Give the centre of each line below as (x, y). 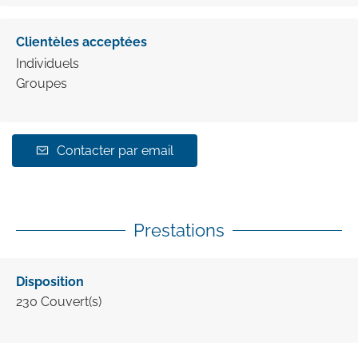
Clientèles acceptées (82, 42)
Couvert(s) (71, 301)
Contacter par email (115, 150)
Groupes (42, 83)
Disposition (50, 281)
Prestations (179, 230)
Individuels (48, 63)
